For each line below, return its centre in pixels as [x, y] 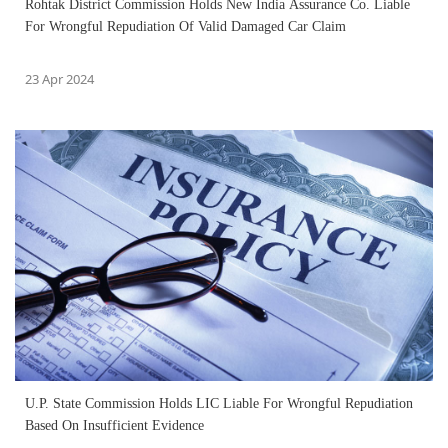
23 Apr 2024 [59, 79]
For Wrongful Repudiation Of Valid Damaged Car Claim [185, 27]
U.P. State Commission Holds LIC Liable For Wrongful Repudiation [219, 404]
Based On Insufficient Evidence [114, 426]
